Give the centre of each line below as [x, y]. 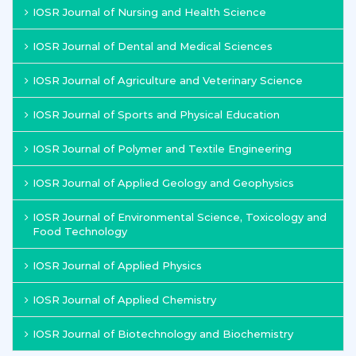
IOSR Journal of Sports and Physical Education [156, 114]
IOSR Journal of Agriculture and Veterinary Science [168, 80]
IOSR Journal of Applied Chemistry [124, 300]
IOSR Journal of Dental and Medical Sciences [153, 46]
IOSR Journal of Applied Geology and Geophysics [163, 183]
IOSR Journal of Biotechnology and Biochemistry [163, 334]
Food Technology [80, 231]
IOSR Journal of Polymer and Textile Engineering [162, 149]
